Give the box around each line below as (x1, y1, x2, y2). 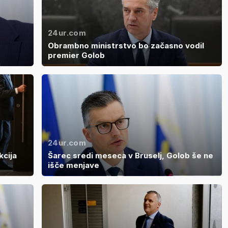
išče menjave (48, 160, 99, 170)
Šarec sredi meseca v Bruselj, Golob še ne (48, 150, 213, 160)
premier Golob (48, 50, 105, 61)
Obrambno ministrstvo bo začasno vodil (48, 41, 204, 51)
